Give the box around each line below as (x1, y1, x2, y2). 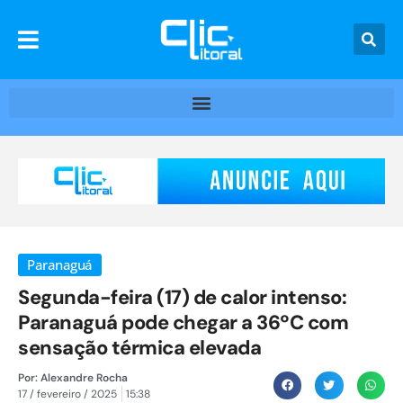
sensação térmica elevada (18, 334, 261, 361)
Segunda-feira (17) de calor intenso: (18, 283, 346, 310)
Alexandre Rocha (38, 370, 128, 385)
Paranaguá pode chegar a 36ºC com (18, 309, 348, 336)
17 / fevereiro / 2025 (18, 386, 117, 401)
